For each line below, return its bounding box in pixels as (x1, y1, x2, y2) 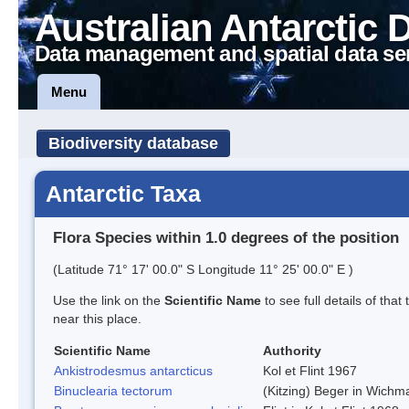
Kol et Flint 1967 (263, 362, 357, 378)
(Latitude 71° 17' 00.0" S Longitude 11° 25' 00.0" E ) (53, 261, 353, 277)
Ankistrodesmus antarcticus (54, 362, 213, 378)
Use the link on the (53, 292, 164, 308)
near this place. (53, 310, 142, 326)
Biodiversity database (48, 134, 218, 152)
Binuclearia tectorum (54, 383, 173, 398)
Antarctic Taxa (46, 181, 201, 206)
